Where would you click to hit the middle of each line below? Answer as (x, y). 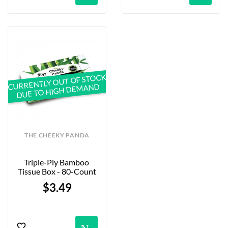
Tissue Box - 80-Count (57, 172)
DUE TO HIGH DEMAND (58, 91)
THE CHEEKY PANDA (57, 135)
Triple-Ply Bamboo (56, 162)
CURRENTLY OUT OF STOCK (57, 82)
